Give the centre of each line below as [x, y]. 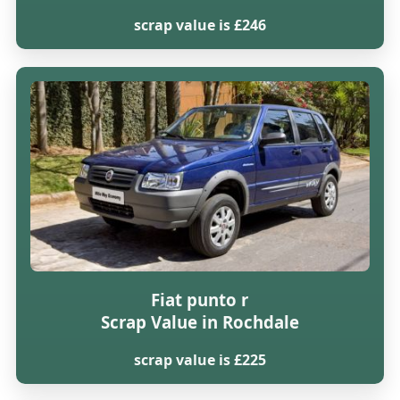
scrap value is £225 [200, 359]
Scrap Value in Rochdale [200, 322]
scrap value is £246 [200, 25]
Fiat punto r [200, 300]
